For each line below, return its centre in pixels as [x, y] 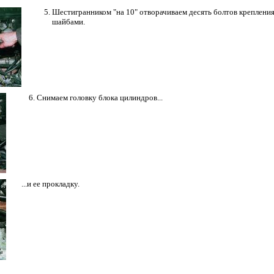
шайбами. [68, 21]
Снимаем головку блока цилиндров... [100, 97]
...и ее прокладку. [50, 183]
